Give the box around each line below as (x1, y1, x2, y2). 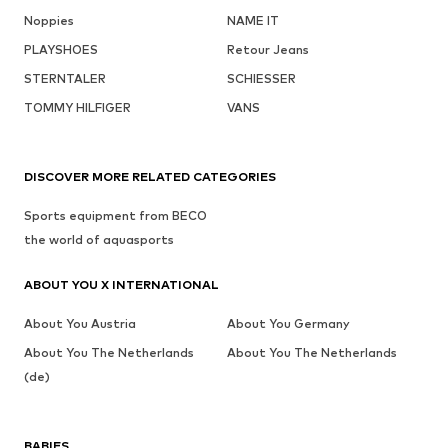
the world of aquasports (24, 232, 174, 248)
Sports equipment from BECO (24, 208, 207, 224)
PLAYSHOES (24, 42, 98, 58)
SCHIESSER (226, 71, 296, 87)
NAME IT (226, 13, 279, 29)
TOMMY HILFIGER (24, 100, 131, 116)
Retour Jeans (226, 42, 309, 58)
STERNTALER (24, 71, 106, 87)
